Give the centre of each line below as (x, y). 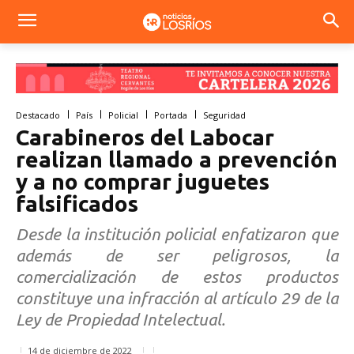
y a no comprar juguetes (143, 181)
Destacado (38, 115)
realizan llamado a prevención (177, 159)
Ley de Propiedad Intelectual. (121, 319)
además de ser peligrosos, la (177, 255)
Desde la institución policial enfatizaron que (177, 233)
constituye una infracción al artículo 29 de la (177, 298)
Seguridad (224, 115)
